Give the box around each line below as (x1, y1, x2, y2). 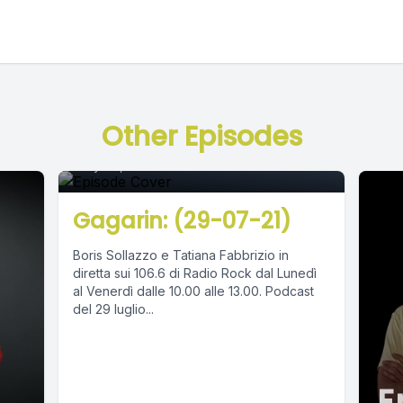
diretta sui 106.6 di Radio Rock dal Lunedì (73, 265, 318, 281)
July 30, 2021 (76, 157, 155, 173)
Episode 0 (76, 115, 241, 161)
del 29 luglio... (73, 301, 155, 317)
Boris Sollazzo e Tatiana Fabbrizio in (73, 247, 290, 263)
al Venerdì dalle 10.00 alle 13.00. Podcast (73, 283, 266, 299)
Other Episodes (101, 118, 302, 156)
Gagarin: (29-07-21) (73, 206, 292, 236)
